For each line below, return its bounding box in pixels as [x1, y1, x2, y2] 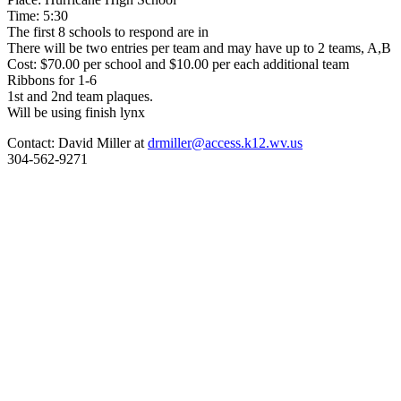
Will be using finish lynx [7, 105, 145, 120]
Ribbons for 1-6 [7, 73, 97, 88]
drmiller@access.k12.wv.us [148, 135, 303, 150]
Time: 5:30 [7, 8, 68, 23]
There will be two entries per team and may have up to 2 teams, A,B [7, 40, 391, 55]
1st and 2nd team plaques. [7, 89, 153, 104]
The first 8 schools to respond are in [7, 24, 209, 39]
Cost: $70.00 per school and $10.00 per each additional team [7, 56, 349, 72]
